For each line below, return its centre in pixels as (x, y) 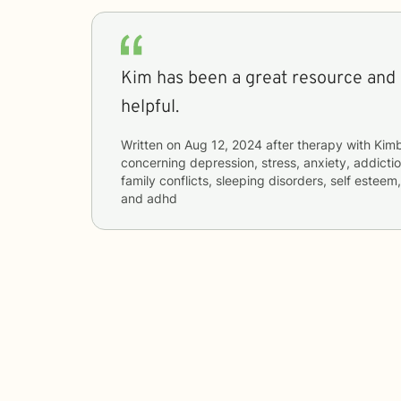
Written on (153, 144)
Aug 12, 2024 (223, 144)
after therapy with (318, 144)
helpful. (150, 107)
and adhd (149, 198)
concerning (155, 162)
